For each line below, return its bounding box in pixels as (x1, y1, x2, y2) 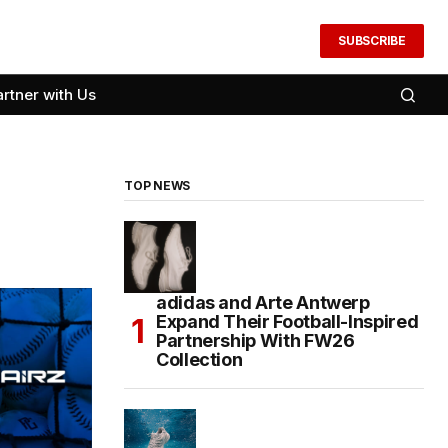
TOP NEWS (124, 178, 191, 193)
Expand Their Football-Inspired (156, 311, 419, 332)
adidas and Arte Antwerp (156, 292, 370, 313)
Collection (156, 349, 243, 370)
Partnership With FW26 (156, 330, 355, 351)
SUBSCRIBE (338, 33, 406, 48)
